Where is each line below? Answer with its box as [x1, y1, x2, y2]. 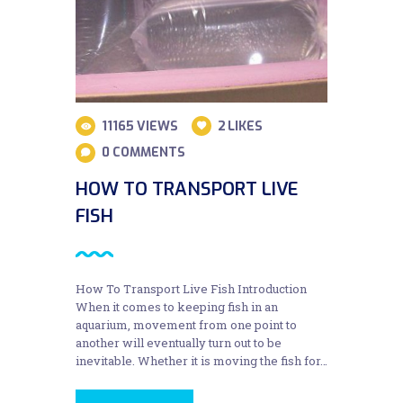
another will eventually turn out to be [76, 334, 282, 351]
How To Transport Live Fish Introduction [76, 280, 307, 297]
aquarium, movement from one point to [76, 316, 297, 333]
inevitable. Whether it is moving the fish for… [76, 352, 327, 369]
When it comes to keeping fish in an [76, 298, 278, 315]
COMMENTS [112, 144, 185, 162]
